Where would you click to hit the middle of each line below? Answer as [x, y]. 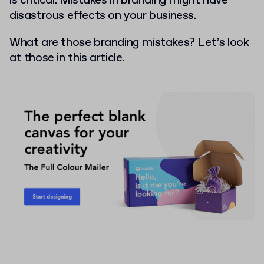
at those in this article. [67, 58]
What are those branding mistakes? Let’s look [129, 43]
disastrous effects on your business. [104, 16]
